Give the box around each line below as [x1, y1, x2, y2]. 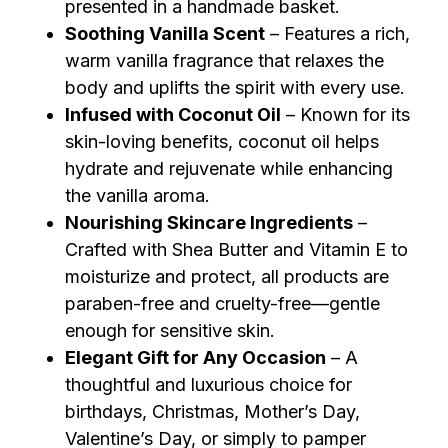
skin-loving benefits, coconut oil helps [65, 131, 379, 153]
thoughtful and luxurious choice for [65, 374, 352, 396]
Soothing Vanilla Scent [65, 23, 265, 45]
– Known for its [281, 104, 410, 126]
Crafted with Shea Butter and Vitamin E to [65, 239, 408, 261]
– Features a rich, [265, 23, 410, 45]
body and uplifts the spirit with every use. [65, 77, 405, 99]
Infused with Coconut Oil [65, 104, 281, 126]
